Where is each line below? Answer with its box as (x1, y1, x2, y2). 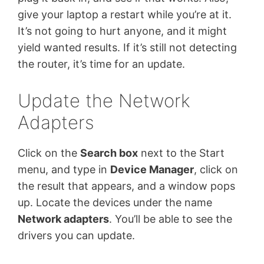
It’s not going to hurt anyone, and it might (18, 25, 227, 38)
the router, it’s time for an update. (18, 58, 185, 71)
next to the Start (138, 147, 225, 160)
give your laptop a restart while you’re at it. (18, 8, 232, 21)
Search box (80, 147, 138, 160)
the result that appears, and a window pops (18, 180, 235, 193)
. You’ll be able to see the (109, 213, 232, 226)
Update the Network (18, 90, 190, 112)
